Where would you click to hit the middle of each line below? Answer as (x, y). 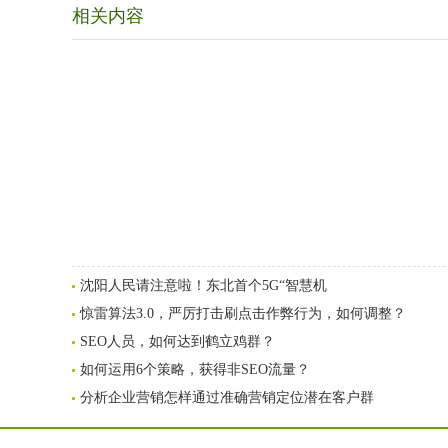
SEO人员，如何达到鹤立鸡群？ (177, 341)
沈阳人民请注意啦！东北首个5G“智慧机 (203, 285)
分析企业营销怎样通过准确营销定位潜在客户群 (227, 397)
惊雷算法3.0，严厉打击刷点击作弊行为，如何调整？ (243, 313)
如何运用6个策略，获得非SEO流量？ (195, 369)
